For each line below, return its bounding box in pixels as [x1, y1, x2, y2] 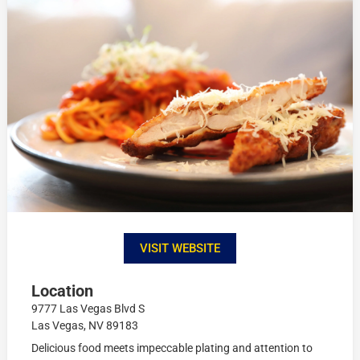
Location [31, 281, 94, 301]
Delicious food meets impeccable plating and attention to [31, 342, 313, 355]
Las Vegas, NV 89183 [31, 319, 139, 333]
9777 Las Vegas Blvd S [31, 302, 145, 316]
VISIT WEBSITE [140, 241, 220, 256]
